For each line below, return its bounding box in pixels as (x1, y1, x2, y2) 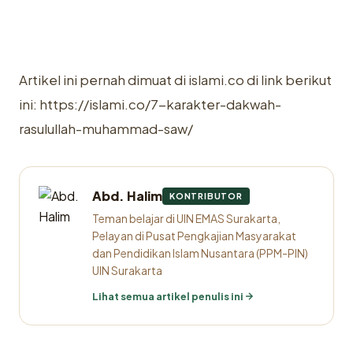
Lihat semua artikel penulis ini (92, 290, 243, 303)
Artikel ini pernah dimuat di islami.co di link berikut (19, 72, 332, 88)
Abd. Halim (92, 188, 162, 204)
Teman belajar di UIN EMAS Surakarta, (92, 211, 281, 225)
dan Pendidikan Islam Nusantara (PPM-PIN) (92, 246, 308, 260)
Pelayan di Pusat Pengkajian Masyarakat (92, 229, 296, 243)
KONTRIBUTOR (169, 191, 243, 201)
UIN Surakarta (92, 263, 162, 277)
